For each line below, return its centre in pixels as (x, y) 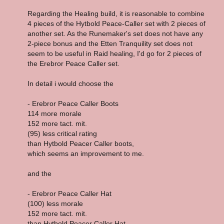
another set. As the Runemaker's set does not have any (115, 33)
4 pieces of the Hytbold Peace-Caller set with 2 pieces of (116, 23)
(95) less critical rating (62, 133)
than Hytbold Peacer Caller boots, (81, 143)
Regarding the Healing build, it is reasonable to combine (116, 13)
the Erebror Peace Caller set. (73, 63)
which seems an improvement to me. (86, 153)
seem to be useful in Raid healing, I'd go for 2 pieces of (114, 53)
